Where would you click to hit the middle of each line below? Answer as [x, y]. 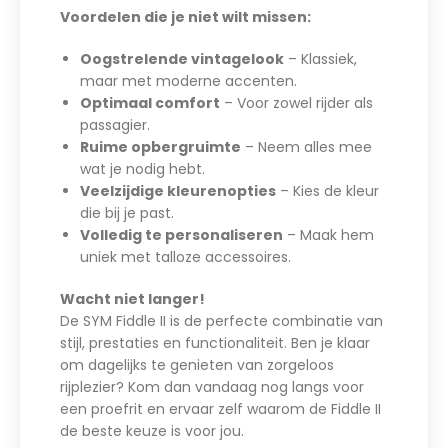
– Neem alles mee [306, 147]
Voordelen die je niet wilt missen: [185, 17]
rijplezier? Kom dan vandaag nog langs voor [212, 387]
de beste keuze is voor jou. [152, 431]
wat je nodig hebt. [142, 169]
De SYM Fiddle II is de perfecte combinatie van [221, 321]
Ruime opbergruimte [160, 147]
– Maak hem [328, 235]
